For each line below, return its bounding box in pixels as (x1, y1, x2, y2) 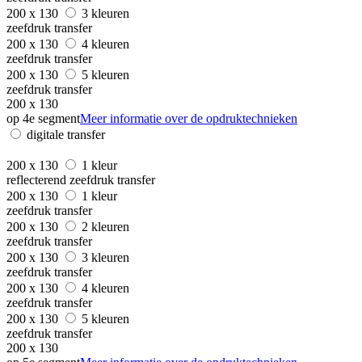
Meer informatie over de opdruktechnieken (80, 111, 297, 125)
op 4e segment (6, 111, 80, 125)
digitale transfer (27, 127, 105, 141)
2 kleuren (82, 219, 133, 234)
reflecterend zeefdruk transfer (6, 172, 155, 187)
